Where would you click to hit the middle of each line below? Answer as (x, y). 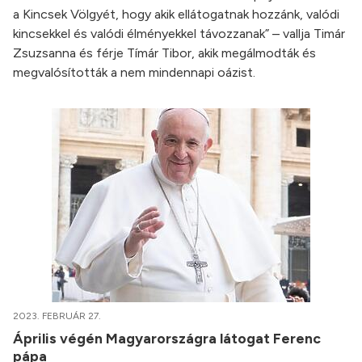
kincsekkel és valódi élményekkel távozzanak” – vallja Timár (179, 34)
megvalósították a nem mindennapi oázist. (134, 73)
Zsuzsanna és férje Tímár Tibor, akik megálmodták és (164, 53)
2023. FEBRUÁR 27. (57, 316)
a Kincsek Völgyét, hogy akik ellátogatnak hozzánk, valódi (176, 15)
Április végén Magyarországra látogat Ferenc (167, 339)
